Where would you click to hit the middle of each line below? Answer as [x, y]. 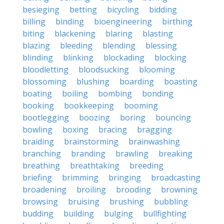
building [79, 213]
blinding [38, 57]
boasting [181, 81]
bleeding [76, 45]
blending [119, 45]
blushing [93, 81]
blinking [78, 57]
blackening [75, 33]
